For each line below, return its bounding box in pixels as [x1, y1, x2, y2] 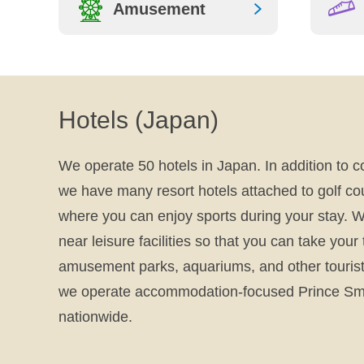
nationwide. [58, 309, 132, 325]
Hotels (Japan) [58, 106, 219, 133]
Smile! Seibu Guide [75, 2, 192, 15]
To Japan [75, 15, 132, 28]
